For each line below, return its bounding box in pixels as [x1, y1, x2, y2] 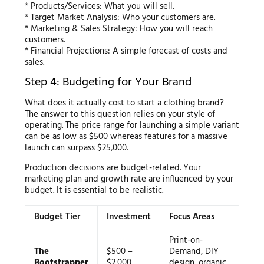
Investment [106, 210, 151, 225]
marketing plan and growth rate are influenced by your [24, 172, 233, 187]
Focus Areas [169, 210, 214, 225]
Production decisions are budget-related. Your [24, 161, 201, 176]
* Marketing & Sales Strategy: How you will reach [24, 22, 213, 37]
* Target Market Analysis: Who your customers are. [24, 11, 215, 25]
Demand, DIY [169, 245, 219, 259]
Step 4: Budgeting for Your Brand [24, 73, 192, 93]
